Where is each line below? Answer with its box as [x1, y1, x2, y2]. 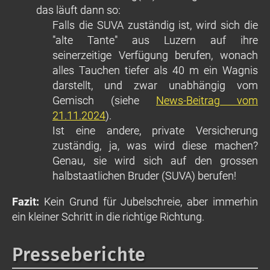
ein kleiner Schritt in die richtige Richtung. [12, 210, 204, 223]
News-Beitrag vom [156, 93, 258, 107]
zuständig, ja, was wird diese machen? [52, 139, 258, 152]
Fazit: [12, 195, 44, 208]
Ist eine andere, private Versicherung [52, 124, 258, 137]
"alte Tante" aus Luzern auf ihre [52, 33, 258, 46]
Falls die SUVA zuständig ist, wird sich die [52, 18, 258, 31]
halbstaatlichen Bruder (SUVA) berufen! [52, 169, 236, 182]
